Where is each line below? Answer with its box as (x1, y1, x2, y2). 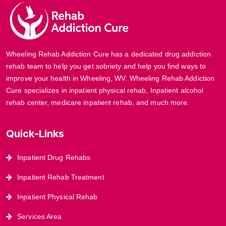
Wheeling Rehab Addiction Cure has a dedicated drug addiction (6, 49, 211, 58)
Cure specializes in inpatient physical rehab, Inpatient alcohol (6, 86, 204, 94)
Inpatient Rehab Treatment (17, 173, 104, 181)
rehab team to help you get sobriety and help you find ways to (6, 62, 206, 70)
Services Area (17, 212, 62, 220)
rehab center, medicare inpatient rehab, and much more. (6, 98, 190, 106)
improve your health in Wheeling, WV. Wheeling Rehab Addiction (6, 74, 215, 82)
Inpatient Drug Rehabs (17, 153, 91, 161)
